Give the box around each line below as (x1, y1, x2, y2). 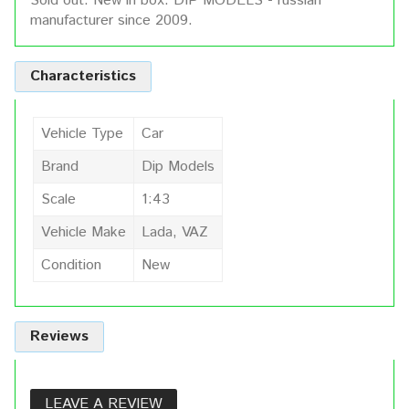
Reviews (30, 326, 89, 348)
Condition (41, 255, 101, 277)
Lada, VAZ (142, 222, 208, 244)
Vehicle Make (41, 222, 126, 244)
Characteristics (30, 66, 136, 88)
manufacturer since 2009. (30, 10, 193, 32)
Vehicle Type (41, 123, 123, 145)
